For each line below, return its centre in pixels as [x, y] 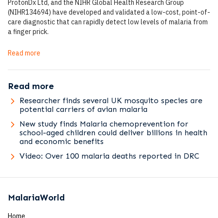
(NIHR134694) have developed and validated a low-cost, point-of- [109, 12]
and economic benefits [62, 141]
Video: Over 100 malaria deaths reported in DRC [109, 156]
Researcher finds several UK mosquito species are [111, 100]
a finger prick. [28, 32]
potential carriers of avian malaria [83, 109]
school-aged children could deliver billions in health [113, 133]
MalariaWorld [36, 198]
